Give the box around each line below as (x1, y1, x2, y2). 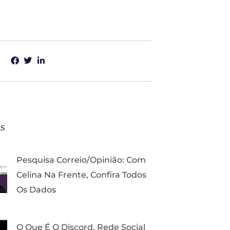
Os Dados (16, 184, 56, 195)
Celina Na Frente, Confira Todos (16, 169, 146, 180)
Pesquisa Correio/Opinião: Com (16, 155, 146, 165)
